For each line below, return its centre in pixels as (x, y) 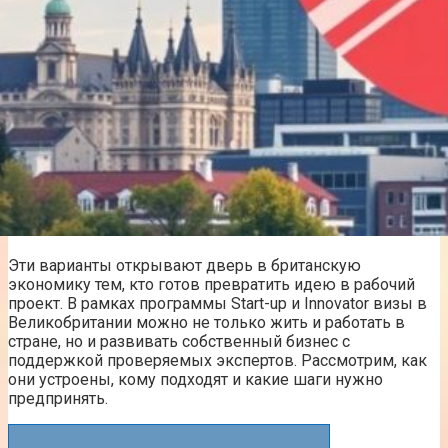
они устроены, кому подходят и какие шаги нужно (195, 379)
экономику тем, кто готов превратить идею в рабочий (211, 284)
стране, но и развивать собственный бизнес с (179, 341)
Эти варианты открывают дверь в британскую (184, 265)
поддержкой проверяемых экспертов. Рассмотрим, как (217, 360)
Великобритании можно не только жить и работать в (206, 322)
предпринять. (58, 398)
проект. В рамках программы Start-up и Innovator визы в (217, 303)
